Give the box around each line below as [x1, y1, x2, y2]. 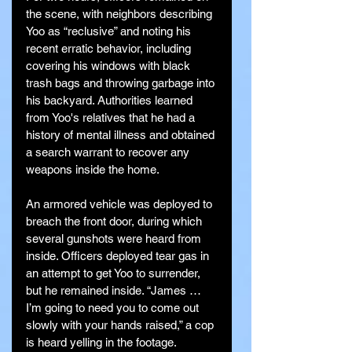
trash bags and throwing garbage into [26, 76, 218, 90]
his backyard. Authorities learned [26, 93, 196, 108]
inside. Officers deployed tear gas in [26, 249, 212, 263]
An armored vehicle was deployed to [26, 197, 215, 211]
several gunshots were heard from [26, 232, 204, 246]
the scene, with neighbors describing [26, 7, 215, 21]
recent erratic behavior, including [26, 42, 194, 56]
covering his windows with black [26, 59, 193, 73]
